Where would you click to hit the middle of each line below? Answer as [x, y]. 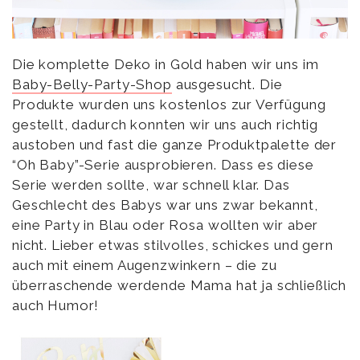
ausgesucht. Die [227, 85]
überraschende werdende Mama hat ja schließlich [180, 286]
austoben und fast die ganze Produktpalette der [175, 145]
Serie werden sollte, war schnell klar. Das [151, 185]
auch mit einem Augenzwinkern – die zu [145, 266]
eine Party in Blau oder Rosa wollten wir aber [166, 225]
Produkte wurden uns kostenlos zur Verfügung [169, 105]
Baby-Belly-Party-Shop [92, 85]
